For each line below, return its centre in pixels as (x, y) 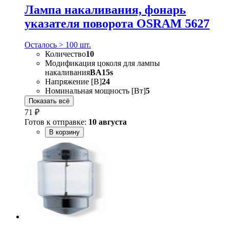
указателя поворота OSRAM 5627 (117, 23)
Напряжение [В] (73, 82)
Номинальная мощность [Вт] (95, 91)
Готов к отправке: (56, 122)
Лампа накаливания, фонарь (105, 9)
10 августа (108, 122)
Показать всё (49, 101)
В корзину (64, 132)
